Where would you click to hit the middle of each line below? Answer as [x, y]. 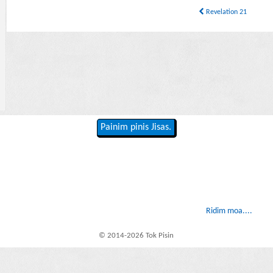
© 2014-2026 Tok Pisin [136, 235]
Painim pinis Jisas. [136, 128]
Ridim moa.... [229, 211]
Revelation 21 [225, 12]
